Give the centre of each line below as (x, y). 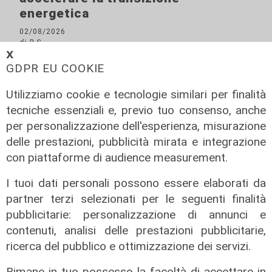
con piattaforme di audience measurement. (117, 158)
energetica (54, 14)
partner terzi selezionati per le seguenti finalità (136, 199)
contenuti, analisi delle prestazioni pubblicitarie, (136, 230)
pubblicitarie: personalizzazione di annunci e (136, 215)
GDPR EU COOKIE (56, 68)
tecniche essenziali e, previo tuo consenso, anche (136, 110)
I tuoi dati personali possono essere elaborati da (136, 183)
